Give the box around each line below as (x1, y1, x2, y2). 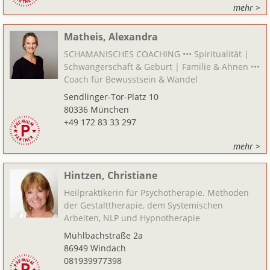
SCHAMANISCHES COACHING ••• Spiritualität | (64, 48, 249, 60)
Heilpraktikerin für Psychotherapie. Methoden (64, 187, 249, 198)
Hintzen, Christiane (64, 169, 157, 182)
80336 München (64, 104, 129, 115)
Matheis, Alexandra (64, 30, 158, 43)
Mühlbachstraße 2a (64, 230, 143, 241)
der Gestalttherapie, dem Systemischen (64, 199, 223, 211)
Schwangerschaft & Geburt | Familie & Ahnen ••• (64, 61, 260, 72)
